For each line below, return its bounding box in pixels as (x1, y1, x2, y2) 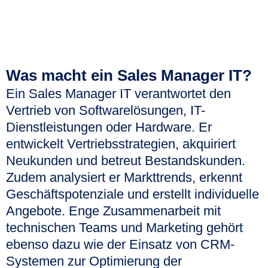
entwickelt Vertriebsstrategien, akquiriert (6, 136, 236, 152)
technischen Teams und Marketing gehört (6, 220, 243, 236)
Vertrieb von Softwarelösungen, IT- (6, 103, 205, 118)
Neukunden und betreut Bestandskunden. (6, 153, 245, 169)
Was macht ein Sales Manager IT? (6, 66, 252, 85)
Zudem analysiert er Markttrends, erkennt (6, 170, 242, 185)
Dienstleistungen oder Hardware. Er (6, 120, 212, 135)
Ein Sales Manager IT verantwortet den (6, 86, 231, 102)
